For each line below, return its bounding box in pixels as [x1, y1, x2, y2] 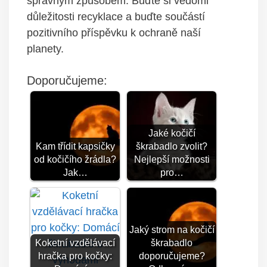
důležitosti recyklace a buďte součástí [27, 11, 205, 23]
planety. [27, 43, 64, 55]
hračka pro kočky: [38, 250, 112, 262]
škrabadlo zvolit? [136, 141, 207, 152]
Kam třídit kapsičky [35, 141, 115, 152]
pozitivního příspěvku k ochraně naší [27, 27, 201, 39]
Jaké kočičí [148, 128, 195, 139]
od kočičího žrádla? [34, 154, 116, 165]
